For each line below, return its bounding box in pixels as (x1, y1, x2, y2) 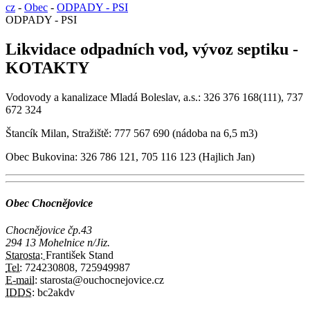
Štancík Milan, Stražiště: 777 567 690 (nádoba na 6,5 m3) (6, 127, 257, 139)
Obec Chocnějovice (6, 197, 93, 209)
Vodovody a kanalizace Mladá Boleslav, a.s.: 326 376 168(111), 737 (6, 91, 303, 103)
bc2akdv (35, 286, 75, 299)
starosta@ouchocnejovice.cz (37, 274, 164, 286)
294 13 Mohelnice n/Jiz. (6, 237, 110, 249)
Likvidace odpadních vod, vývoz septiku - (6, 39, 298, 58)
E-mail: (6, 274, 37, 286)
